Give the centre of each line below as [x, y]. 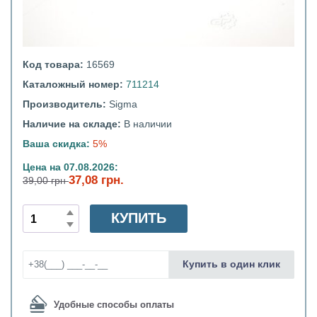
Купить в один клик [231, 264]
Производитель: [66, 104]
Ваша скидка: [56, 144]
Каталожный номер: [74, 85]
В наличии [148, 124]
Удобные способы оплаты [114, 305]
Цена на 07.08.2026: [70, 167]
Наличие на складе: [73, 124]
